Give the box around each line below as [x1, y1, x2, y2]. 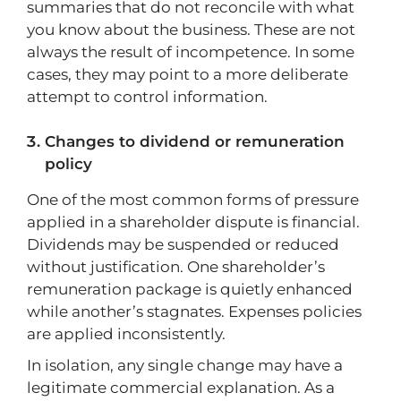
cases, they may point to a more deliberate [27, 65, 348, 83]
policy [45, 155, 92, 173]
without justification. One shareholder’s [27, 258, 325, 276]
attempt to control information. [27, 88, 268, 106]
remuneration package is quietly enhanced [27, 280, 353, 298]
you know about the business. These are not [27, 21, 355, 38]
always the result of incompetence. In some [27, 43, 354, 61]
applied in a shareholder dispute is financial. [27, 213, 360, 231]
